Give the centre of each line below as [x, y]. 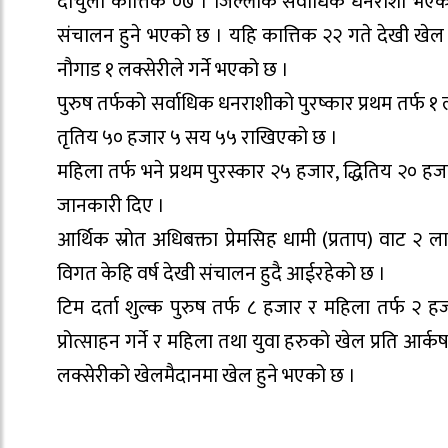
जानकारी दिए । [111, 206]
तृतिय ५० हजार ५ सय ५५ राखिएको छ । [197, 138]
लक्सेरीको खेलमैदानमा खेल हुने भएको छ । [206, 376]
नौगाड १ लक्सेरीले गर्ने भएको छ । [173, 70]
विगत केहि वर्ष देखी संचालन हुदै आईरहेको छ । [221, 274]
